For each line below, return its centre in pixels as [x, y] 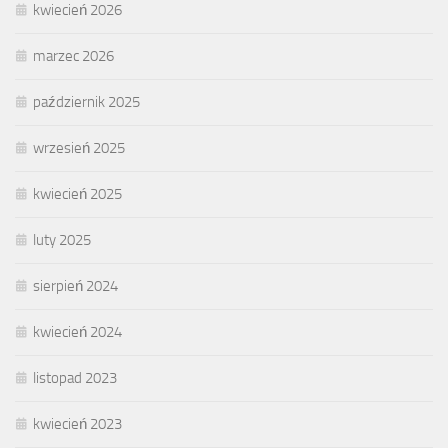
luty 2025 [62, 239]
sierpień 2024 [75, 285]
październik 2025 [86, 101]
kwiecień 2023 [77, 423]
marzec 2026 [73, 55]
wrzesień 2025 [79, 147]
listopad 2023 [75, 377]
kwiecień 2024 [77, 331]
